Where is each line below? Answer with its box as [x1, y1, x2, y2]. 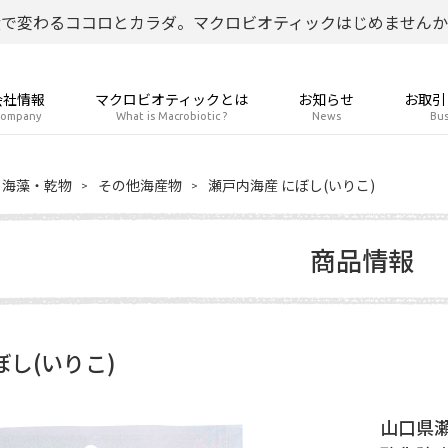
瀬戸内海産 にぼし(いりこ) [208, 175, 375, 195]
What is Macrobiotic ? [116, 110, 227, 122]
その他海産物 [98, 175, 182, 195]
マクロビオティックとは [95, 89, 248, 109]
